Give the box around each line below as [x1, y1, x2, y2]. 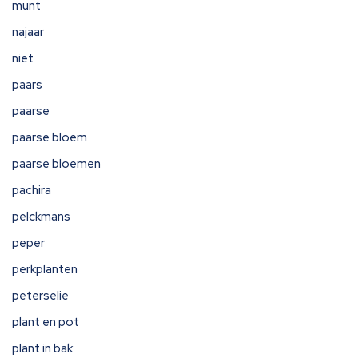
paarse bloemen [12, 156, 101, 172]
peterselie [12, 288, 69, 304]
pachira [12, 182, 51, 198]
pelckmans [12, 209, 70, 225]
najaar [12, 24, 44, 40]
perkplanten [12, 261, 78, 277]
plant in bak [12, 340, 73, 356]
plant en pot [12, 314, 79, 330]
